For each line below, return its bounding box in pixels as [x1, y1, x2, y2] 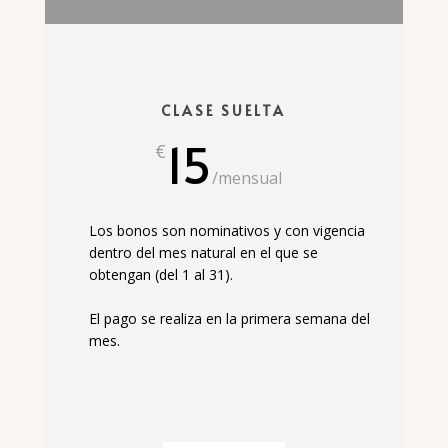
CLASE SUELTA [161, 100, 287, 120]
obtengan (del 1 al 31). [88, 264, 233, 284]
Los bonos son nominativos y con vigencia [88, 220, 365, 240]
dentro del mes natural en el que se [88, 242, 318, 262]
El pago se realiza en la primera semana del [88, 309, 370, 329]
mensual [217, 166, 282, 189]
